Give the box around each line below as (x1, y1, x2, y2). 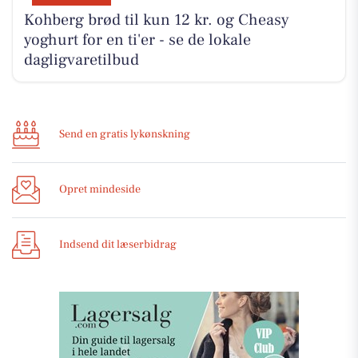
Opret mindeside (59, 182, 141, 197)
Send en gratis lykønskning (59, 127, 190, 142)
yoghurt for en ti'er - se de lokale (23, 30, 251, 51)
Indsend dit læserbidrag (59, 237, 177, 253)
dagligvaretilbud (23, 50, 139, 71)
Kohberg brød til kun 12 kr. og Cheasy (23, 10, 289, 31)
